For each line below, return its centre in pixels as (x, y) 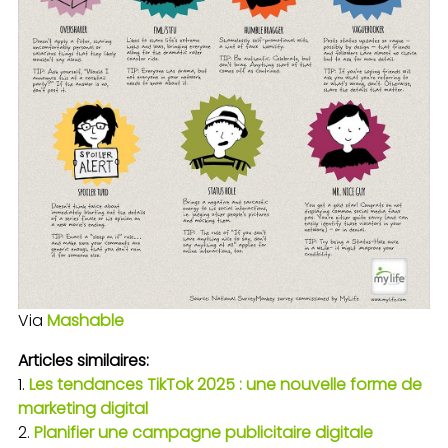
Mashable (85, 320)
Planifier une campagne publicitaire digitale (203, 432)
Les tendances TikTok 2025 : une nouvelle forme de (225, 384)
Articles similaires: (83, 360)
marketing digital (83, 408)
